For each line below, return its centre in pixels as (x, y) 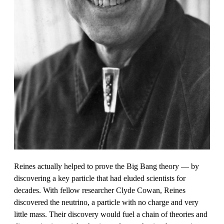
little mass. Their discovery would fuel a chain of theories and (111, 214)
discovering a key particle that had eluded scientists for (100, 178)
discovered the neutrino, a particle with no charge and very (106, 202)
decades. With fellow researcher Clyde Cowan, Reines (100, 190)
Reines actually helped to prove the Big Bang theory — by (106, 166)
